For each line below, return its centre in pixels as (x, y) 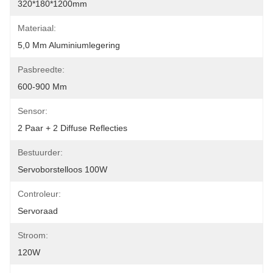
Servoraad (38, 211)
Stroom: (33, 235)
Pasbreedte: (41, 69)
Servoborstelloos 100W (62, 169)
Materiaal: (37, 28)
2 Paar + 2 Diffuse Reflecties (73, 128)
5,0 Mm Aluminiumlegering (69, 45)
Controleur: (39, 194)
